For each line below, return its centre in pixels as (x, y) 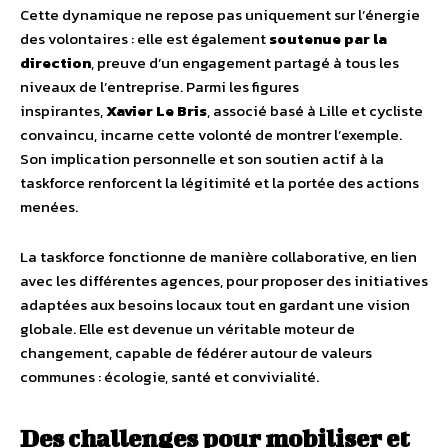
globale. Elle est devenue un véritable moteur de (187, 328)
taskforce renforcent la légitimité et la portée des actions (219, 182)
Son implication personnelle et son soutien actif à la (202, 158)
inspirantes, (63, 110)
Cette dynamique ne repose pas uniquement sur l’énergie (220, 14)
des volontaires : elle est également (144, 38)
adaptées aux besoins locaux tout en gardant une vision (215, 304)
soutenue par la (328, 38)
